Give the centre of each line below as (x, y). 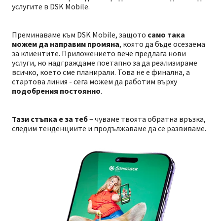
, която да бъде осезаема (162, 44)
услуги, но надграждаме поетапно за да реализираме (105, 63)
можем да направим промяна (66, 44)
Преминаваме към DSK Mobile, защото (80, 35)
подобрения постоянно (56, 91)
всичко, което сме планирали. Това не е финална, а (101, 72)
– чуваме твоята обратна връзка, (147, 119)
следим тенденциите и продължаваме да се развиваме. (109, 128)
